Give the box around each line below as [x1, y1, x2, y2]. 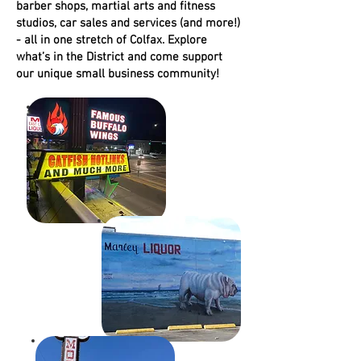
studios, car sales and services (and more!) [16, 16, 240, 31]
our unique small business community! [16, 67, 219, 81]
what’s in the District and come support [16, 50, 222, 64]
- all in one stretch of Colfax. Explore [16, 33, 207, 48]
